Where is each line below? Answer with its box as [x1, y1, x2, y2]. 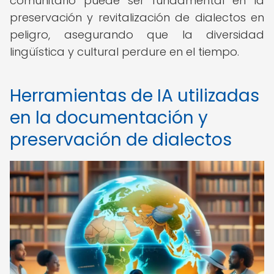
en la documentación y [10, 106, 208, 130]
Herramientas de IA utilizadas [10, 84, 259, 108]
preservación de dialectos [10, 128, 232, 152]
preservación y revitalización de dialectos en [10, 10, 264, 25]
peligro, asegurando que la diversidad [10, 27, 264, 42]
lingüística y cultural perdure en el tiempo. [10, 44, 239, 59]
